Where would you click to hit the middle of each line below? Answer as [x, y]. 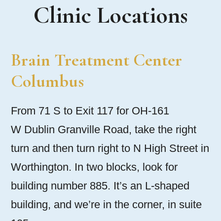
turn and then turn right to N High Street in [110, 148]
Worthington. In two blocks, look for [94, 167]
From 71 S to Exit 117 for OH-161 [90, 111]
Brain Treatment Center [96, 60]
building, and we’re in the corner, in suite [106, 205]
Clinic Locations [110, 16]
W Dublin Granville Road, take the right [104, 130]
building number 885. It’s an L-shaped [100, 186]
